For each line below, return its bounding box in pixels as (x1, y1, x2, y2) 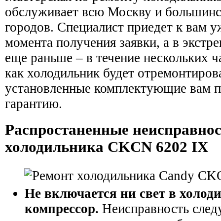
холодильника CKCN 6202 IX (5, 138, 208, 155)
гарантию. (5, 96, 62, 111)
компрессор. (25, 201, 99, 216)
